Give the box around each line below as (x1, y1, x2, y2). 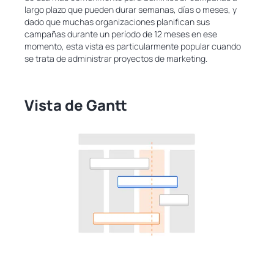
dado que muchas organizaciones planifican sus (24, 15, 210, 28)
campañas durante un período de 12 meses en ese (24, 28, 217, 40)
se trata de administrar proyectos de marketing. (24, 52, 207, 64)
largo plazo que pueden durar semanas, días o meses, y (24, 3, 237, 15)
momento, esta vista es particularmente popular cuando (24, 40, 241, 52)
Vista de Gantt (24, 94, 127, 115)
